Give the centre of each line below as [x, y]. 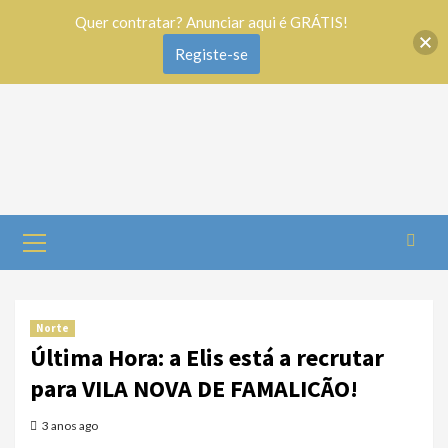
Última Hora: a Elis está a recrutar [207, 357]
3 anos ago [70, 425]
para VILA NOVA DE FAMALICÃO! [194, 388]
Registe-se [211, 54]
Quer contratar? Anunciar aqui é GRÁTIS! [211, 22]
